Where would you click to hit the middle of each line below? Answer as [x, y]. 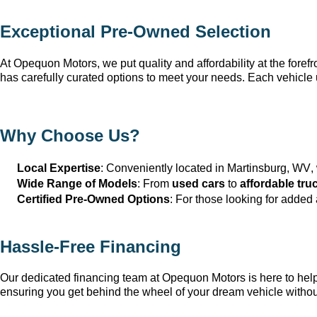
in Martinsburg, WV [261, 168]
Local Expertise [59, 168]
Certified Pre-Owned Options [93, 199]
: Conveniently [138, 168]
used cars [198, 183]
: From [155, 183]
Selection [231, 31]
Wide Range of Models [77, 183]
